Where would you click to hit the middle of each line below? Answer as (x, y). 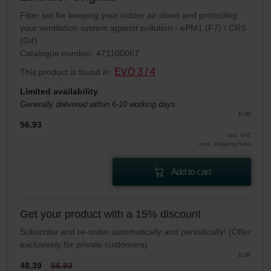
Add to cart (191, 172)
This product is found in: (67, 72)
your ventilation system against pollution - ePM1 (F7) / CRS (133, 28)
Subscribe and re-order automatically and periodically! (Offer (135, 232)
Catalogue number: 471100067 (80, 54)
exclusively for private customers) (84, 245)
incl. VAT (239, 135)
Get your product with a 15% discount (110, 214)
